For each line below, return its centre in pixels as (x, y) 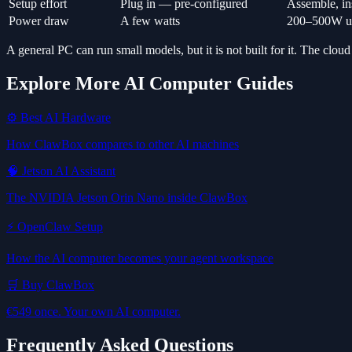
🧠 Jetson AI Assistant (61, 170)
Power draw (39, 21)
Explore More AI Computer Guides (150, 83)
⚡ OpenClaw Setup (55, 226)
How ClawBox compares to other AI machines (123, 144)
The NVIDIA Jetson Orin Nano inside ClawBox (127, 197)
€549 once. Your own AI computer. (93, 311)
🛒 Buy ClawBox (50, 284)
